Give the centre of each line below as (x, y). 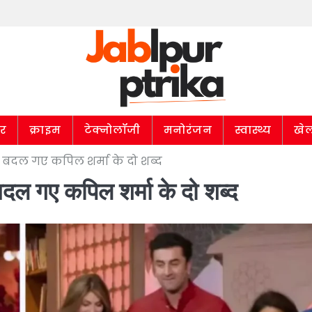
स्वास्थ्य (253, 130)
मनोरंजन (187, 130)
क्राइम (45, 130)
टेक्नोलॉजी (112, 130)
